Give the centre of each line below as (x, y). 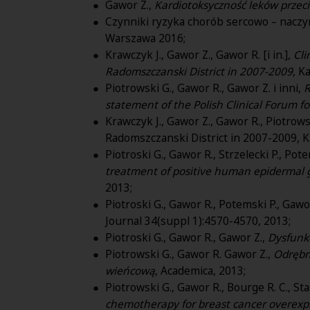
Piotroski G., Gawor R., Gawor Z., (186, 237)
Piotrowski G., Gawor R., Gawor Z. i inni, (204, 88)
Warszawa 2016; (145, 38)
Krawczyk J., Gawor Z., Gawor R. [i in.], (199, 54)
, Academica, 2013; (200, 270)
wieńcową (130, 270)
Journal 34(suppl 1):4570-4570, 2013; (198, 220)
